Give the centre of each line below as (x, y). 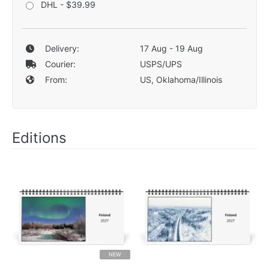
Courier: (60, 64)
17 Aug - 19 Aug (171, 48)
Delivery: (62, 48)
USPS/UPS (161, 64)
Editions (39, 138)
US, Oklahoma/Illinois (181, 79)
